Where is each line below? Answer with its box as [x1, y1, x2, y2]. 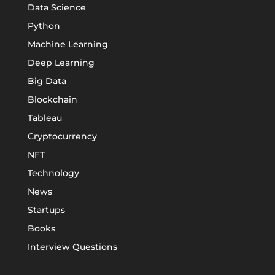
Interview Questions [28, 241, 117, 253]
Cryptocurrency [28, 131, 97, 142]
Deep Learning [28, 57, 95, 69]
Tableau [28, 112, 62, 124]
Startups [28, 204, 65, 216]
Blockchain [28, 94, 77, 106]
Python [28, 20, 60, 32]
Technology [28, 168, 79, 179]
